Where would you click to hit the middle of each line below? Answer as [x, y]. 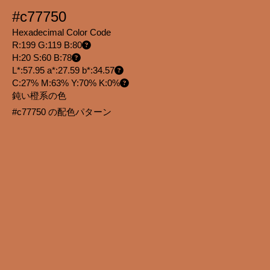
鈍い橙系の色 [39, 96]
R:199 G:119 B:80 [47, 45]
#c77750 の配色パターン [63, 112]
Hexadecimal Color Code [61, 33]
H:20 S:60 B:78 [42, 58]
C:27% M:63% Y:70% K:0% [66, 83]
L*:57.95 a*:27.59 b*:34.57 [63, 71]
